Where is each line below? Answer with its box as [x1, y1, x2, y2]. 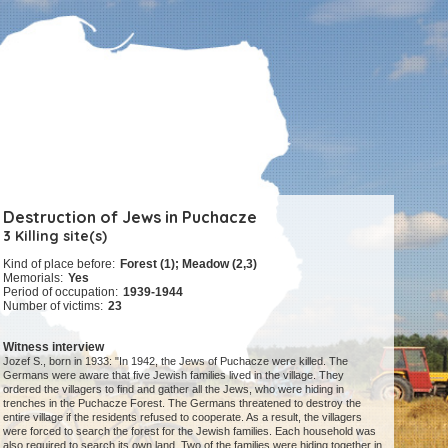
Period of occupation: [3, 285, 119, 300]
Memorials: [3, 271, 64, 286]
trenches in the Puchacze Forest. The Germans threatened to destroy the [3, 397, 362, 410]
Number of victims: [3, 299, 104, 314]
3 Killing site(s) [3, 227, 108, 245]
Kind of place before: [3, 257, 116, 272]
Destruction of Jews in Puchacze [3, 207, 258, 227]
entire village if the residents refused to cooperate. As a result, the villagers [3, 411, 363, 424]
